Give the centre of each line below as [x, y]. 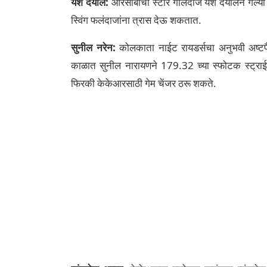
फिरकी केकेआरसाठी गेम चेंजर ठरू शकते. [144, 83]
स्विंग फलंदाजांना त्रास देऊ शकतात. [136, 20]
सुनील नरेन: [93, 47]
